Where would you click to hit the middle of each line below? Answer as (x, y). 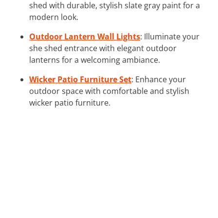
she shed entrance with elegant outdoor (103, 48)
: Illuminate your (170, 36)
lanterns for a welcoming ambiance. (95, 60)
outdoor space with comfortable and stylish (109, 91)
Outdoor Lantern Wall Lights (85, 36)
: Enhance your (159, 79)
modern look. (54, 17)
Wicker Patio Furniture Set (80, 79)
